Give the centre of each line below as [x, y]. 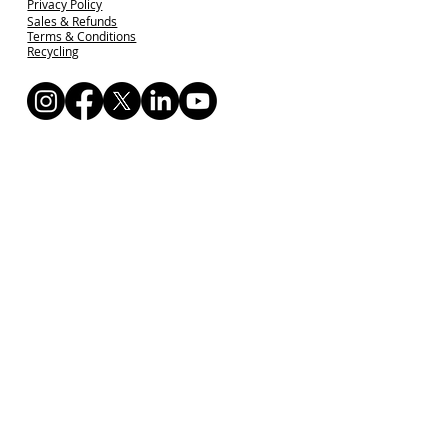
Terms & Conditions [82, 36]
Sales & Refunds [72, 21]
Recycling [53, 51]
